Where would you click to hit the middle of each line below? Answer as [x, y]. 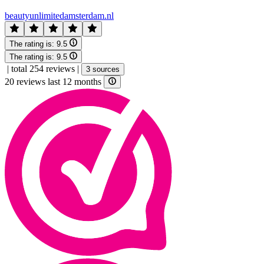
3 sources [103, 69]
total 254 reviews [43, 68]
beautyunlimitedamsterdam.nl [59, 16]
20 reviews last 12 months [54, 82]
